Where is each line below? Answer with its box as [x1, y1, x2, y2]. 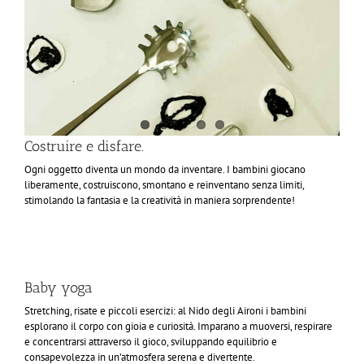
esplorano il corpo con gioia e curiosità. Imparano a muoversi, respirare [24, 318, 332, 333]
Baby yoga [24, 278, 93, 297]
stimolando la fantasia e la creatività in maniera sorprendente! [24, 193, 295, 207]
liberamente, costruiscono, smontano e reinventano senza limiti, [24, 177, 304, 192]
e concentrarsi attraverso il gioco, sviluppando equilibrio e [24, 334, 277, 349]
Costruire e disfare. [24, 136, 144, 155]
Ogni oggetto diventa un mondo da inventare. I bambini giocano [24, 162, 305, 176]
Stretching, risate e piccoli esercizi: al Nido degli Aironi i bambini [24, 303, 306, 318]
